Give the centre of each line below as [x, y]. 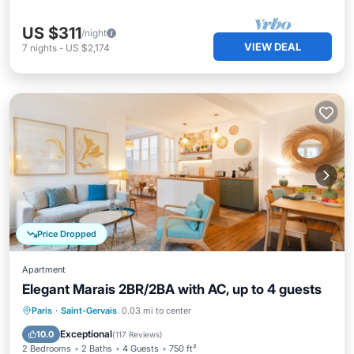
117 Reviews [137, 334]
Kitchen [100, 310]
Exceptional [86, 334]
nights [43, 48]
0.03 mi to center [156, 311]
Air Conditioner [173, 310]
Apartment [44, 269]
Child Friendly [115, 330]
